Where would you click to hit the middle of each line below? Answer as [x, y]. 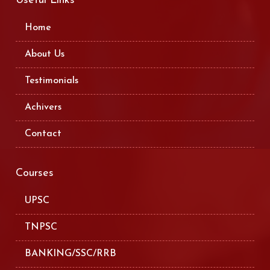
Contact [43, 134]
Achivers [43, 108]
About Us [45, 55]
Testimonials [52, 81]
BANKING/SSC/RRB [71, 254]
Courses [35, 174]
